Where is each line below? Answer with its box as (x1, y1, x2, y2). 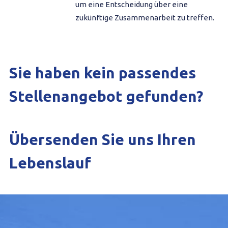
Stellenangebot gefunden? (9, 88, 203, 105)
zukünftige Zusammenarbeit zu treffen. (75, 13, 214, 22)
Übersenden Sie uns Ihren (9, 131, 196, 149)
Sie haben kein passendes (9, 64, 196, 82)
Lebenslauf (9, 154, 91, 172)
